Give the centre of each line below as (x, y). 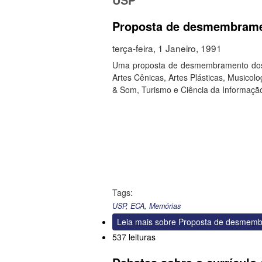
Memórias (165, 206)
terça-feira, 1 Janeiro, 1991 (167, 48)
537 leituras (134, 237)
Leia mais (135, 222)
